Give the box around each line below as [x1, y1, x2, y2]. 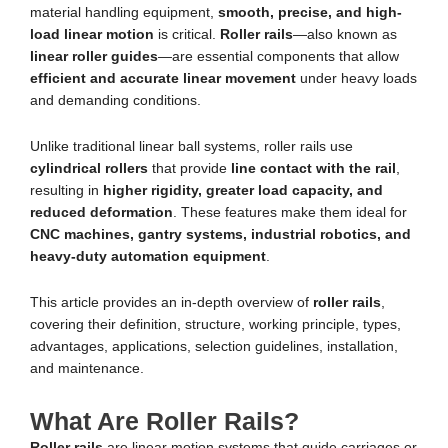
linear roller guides [30, 49, 158, 65]
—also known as [293, 27, 397, 43]
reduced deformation [30, 205, 173, 221]
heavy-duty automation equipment [30, 249, 266, 265]
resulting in [30, 183, 103, 199]
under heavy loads [296, 71, 417, 87]
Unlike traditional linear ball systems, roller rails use [30, 139, 353, 155]
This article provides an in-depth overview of [30, 295, 313, 311]
